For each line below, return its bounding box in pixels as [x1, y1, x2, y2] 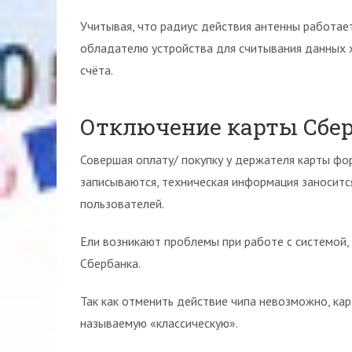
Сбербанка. [80, 255, 141, 271]
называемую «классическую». [80, 315, 238, 331]
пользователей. [80, 196, 164, 211]
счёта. [80, 62, 113, 78]
